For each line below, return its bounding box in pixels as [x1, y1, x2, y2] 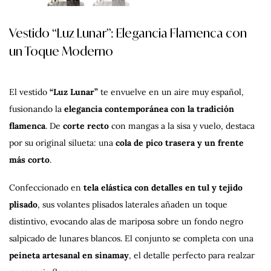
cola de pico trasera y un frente [116, 137, 244, 149]
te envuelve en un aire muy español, [98, 87, 244, 98]
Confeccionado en [9, 182, 83, 194]
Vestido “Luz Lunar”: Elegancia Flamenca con [9, 25, 247, 41]
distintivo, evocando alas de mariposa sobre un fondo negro [9, 216, 243, 227]
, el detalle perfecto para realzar [129, 250, 255, 261]
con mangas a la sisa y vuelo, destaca [109, 120, 255, 132]
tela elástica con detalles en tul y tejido [83, 182, 243, 194]
